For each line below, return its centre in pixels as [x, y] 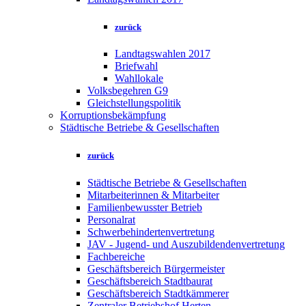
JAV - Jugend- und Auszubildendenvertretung [186, 244]
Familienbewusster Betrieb [145, 207]
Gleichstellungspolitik [134, 103]
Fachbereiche [116, 256]
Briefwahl [136, 66]
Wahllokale [139, 79]
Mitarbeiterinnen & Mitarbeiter [153, 195]
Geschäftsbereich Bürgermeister [156, 268]
